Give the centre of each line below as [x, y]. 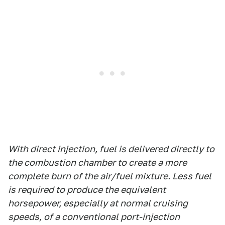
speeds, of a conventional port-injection [94, 217]
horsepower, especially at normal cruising [98, 203]
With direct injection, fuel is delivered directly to [111, 149]
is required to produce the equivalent [87, 190]
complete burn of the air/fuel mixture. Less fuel [110, 176]
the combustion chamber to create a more [97, 162]
